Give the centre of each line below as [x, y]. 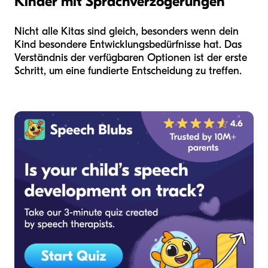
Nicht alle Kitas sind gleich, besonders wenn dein [127, 32]
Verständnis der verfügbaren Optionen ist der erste [131, 58]
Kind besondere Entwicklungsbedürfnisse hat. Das [128, 45]
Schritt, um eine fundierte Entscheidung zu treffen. [128, 71]
